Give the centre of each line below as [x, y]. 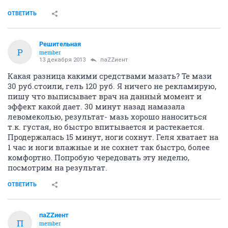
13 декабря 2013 [62, 60]
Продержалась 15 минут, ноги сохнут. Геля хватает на [113, 137]
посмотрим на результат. [58, 168]
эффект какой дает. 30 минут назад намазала [96, 107]
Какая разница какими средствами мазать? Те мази [110, 76]
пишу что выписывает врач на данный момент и [105, 96]
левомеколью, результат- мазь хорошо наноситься [107, 117]
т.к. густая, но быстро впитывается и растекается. [106, 127]
